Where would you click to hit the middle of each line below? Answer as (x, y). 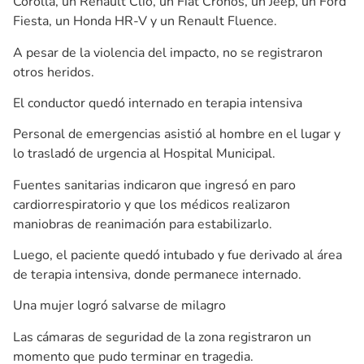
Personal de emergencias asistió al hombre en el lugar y (177, 134)
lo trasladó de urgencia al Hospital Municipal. (144, 154)
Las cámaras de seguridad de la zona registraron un (162, 337)
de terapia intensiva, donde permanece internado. (157, 275)
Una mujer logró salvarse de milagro (119, 306)
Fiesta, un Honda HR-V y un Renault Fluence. (145, 22)
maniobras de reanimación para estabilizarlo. (143, 224)
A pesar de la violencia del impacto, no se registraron (168, 52)
